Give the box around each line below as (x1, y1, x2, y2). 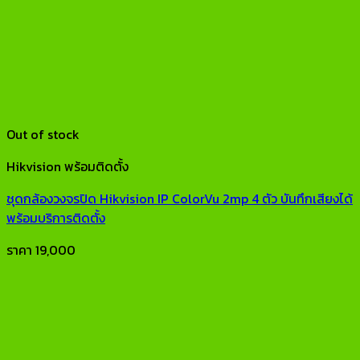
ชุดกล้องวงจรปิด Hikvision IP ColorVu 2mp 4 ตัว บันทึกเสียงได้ (6, 188, 353, 208)
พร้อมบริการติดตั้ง (6, 207, 105, 227)
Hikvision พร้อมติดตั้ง (6, 156, 129, 176)
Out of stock (6, 124, 80, 144)
